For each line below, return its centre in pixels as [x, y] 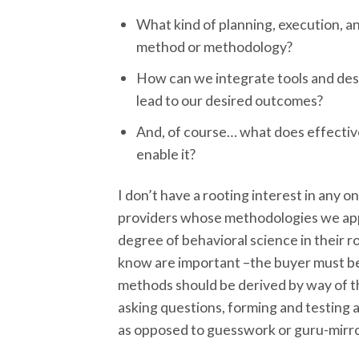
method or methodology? [215, 47]
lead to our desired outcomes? [230, 100]
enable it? [166, 153]
